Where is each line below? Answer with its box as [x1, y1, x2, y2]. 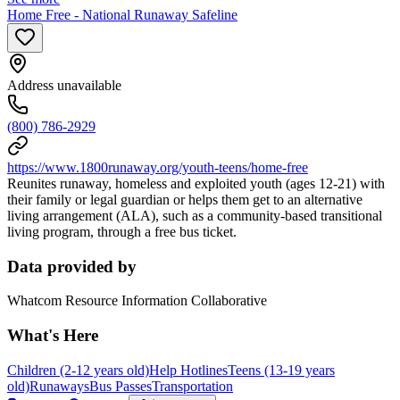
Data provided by [7, 256, 137, 276]
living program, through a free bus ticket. [7, 223, 237, 239]
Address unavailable [7, 77, 121, 93]
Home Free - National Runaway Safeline [7, 6, 237, 22]
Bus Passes [89, 378, 152, 394]
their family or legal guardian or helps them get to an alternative [7, 191, 362, 207]
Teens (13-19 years [228, 362, 335, 378]
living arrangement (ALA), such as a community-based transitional [7, 207, 382, 223]
